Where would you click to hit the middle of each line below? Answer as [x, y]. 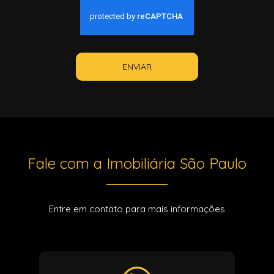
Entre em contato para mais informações [137, 209]
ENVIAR [137, 66]
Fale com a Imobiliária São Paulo [137, 163]
